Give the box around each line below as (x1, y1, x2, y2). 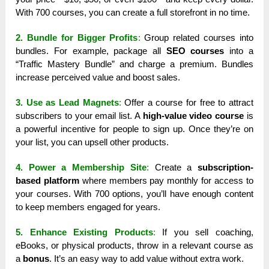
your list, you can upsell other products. (16, 137, 169, 148)
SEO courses (166, 46, 225, 56)
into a (224, 46, 253, 56)
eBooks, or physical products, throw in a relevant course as (16, 240, 253, 251)
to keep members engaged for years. (16, 202, 161, 213)
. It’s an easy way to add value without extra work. (49, 253, 244, 264)
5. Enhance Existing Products (16, 227, 153, 238)
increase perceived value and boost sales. (16, 72, 181, 83)
